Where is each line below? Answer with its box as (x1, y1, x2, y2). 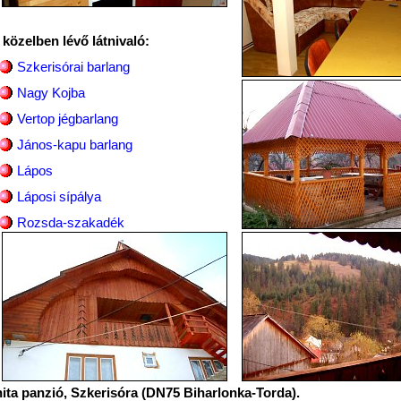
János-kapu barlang (16, 137, 132, 152)
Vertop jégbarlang (16, 111, 118, 126)
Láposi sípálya (16, 189, 101, 204)
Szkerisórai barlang (16, 59, 130, 74)
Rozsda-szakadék (16, 215, 124, 230)
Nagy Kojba (16, 85, 85, 100)
